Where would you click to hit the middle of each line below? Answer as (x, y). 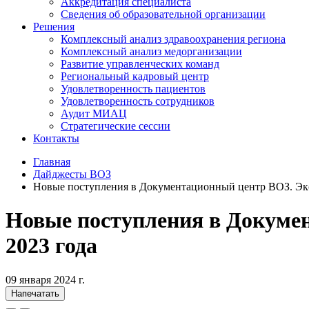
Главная (52, 162)
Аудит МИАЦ (94, 113)
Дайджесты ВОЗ (72, 174)
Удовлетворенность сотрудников (138, 101)
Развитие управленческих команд (140, 64)
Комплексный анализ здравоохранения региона (173, 39)
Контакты (56, 138)
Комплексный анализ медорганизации (151, 51)
